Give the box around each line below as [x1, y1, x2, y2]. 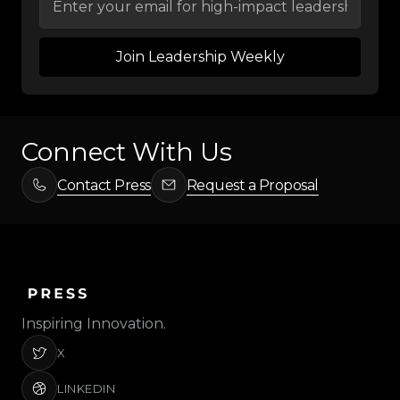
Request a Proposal [186, 176, 319, 194]
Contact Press [57, 176, 151, 194]
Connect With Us [21, 137, 232, 168]
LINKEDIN [57, 380, 115, 396]
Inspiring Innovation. [21, 314, 166, 332]
